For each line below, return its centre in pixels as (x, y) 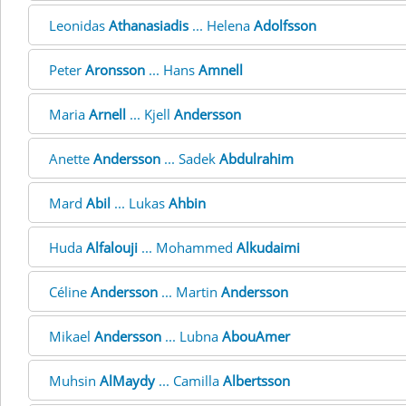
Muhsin (74, 381)
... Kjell (150, 114)
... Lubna (192, 336)
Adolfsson (285, 25)
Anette (71, 159)
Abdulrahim (256, 159)
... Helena (221, 25)
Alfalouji (112, 247)
